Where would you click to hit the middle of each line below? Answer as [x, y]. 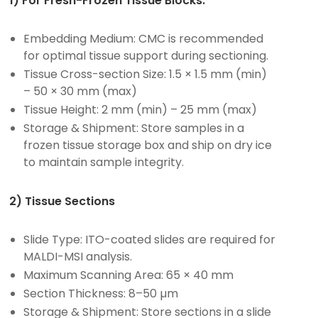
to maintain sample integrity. [104, 162]
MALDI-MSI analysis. [78, 256]
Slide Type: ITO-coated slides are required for [150, 239]
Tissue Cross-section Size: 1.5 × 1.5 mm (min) [146, 74]
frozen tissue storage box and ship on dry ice [148, 145]
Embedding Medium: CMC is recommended [144, 38]
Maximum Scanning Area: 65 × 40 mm [129, 275]
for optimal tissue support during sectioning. [146, 55]
